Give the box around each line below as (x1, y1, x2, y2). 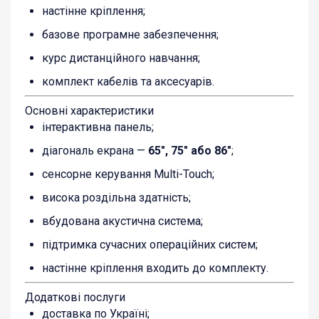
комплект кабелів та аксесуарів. (42, 74, 214, 88)
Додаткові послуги (25, 290, 125, 304)
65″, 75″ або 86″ (148, 143, 231, 157)
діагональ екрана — (42, 143, 148, 157)
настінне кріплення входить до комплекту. (42, 261, 268, 275)
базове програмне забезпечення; (42, 27, 219, 41)
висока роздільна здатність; (42, 190, 191, 204)
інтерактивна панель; (42, 120, 154, 134)
